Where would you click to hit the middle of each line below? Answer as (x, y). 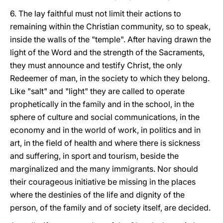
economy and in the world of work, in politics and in (105, 130)
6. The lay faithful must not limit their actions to (96, 13)
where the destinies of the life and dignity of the (97, 195)
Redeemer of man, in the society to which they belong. (110, 78)
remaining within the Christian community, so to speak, (110, 26)
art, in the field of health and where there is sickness (105, 143)
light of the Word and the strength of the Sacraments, (107, 52)
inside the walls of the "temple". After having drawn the (111, 39)
